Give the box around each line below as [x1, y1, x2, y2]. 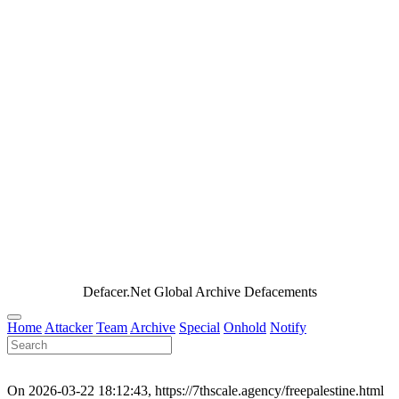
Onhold [224, 320, 266, 336]
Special [179, 320, 220, 336]
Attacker [45, 320, 93, 336]
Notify [270, 320, 306, 336]
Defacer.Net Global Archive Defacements [82, 284, 317, 300]
